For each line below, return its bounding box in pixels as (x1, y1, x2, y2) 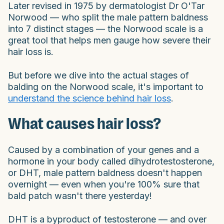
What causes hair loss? (8, 114, 161, 133)
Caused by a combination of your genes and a (8, 144, 199, 155)
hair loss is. (8, 46, 53, 57)
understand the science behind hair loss (8, 92, 171, 103)
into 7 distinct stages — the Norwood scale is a (8, 23, 203, 34)
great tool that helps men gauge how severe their (8, 34, 210, 45)
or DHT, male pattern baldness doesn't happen (8, 167, 202, 178)
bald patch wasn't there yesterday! (8, 190, 152, 201)
